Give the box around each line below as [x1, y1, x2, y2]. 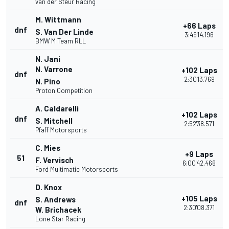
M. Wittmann [35, 15, 81, 25]
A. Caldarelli [35, 104, 79, 113]
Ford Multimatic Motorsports [35, 165, 118, 174]
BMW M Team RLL [35, 37, 86, 45]
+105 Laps [181, 194, 217, 203]
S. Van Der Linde [35, 27, 94, 37]
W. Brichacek [35, 205, 81, 215]
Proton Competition [35, 86, 93, 95]
